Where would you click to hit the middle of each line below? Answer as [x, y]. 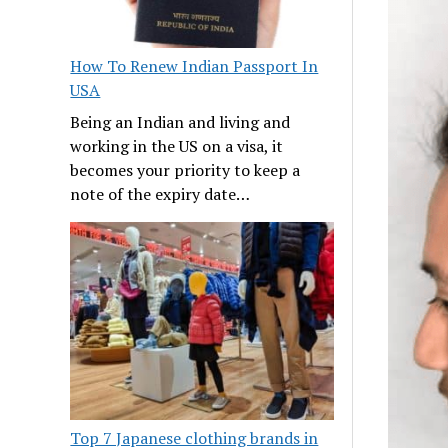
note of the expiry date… [160, 194]
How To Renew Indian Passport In [194, 66]
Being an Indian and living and [180, 122]
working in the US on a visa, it [177, 146]
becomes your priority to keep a [185, 170]
